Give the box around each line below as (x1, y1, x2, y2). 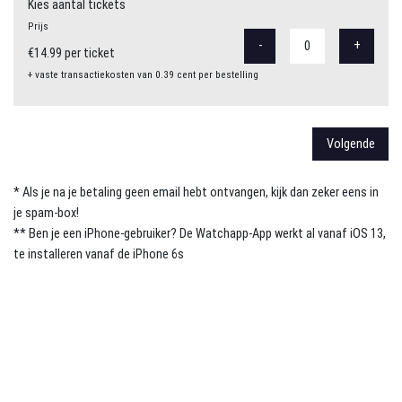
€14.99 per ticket (28, 46, 115, 61)
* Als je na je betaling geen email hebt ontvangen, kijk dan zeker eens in (13, 185, 379, 200)
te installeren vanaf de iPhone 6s (13, 247, 184, 262)
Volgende (326, 136, 375, 152)
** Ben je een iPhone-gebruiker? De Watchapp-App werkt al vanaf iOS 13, (13, 226, 386, 241)
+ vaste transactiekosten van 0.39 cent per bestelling (28, 68, 258, 81)
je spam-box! (13, 205, 79, 221)
